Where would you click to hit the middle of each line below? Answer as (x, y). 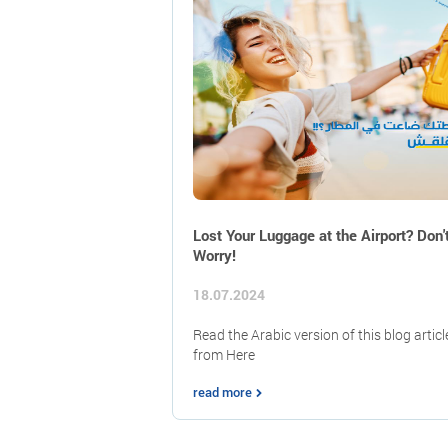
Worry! (214, 255)
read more (222, 392)
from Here (224, 354)
